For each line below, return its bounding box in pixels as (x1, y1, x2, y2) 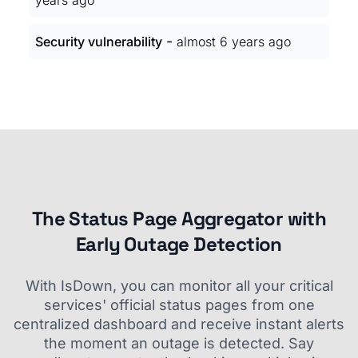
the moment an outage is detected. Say (44, 335, 314, 352)
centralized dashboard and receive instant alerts (14, 316, 344, 332)
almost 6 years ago (177, 34, 291, 50)
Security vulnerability (35, 34, 162, 50)
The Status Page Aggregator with (31, 206, 327, 231)
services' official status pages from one (43, 296, 315, 313)
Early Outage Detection (76, 232, 282, 257)
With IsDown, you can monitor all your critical (25, 277, 333, 294)
